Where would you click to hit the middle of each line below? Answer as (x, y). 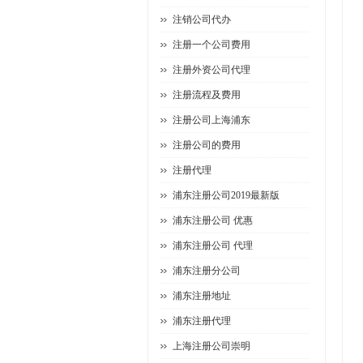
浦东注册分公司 (207, 271)
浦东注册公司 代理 (213, 246)
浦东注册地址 (202, 296)
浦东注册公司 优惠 (213, 220)
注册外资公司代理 (211, 70)
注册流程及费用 (207, 95)
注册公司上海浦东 (211, 120)
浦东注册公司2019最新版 (226, 195)
